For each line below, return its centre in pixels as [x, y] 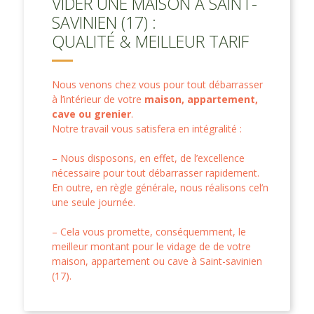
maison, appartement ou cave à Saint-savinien [157, 261]
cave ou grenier [91, 114]
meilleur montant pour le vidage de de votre [151, 246]
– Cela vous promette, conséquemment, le [149, 231]
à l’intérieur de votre [98, 99]
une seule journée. [94, 202]
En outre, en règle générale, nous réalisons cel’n [160, 187]
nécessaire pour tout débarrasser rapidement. [156, 172]
